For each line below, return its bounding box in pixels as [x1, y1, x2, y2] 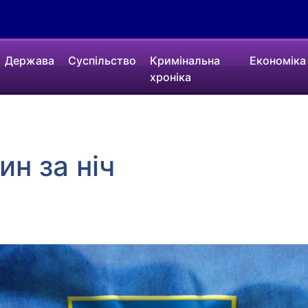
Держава [5, 54, 55, 67]
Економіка [249, 54, 306, 67]
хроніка [150, 70, 192, 84]
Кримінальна [150, 54, 221, 67]
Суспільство [68, 54, 137, 67]
